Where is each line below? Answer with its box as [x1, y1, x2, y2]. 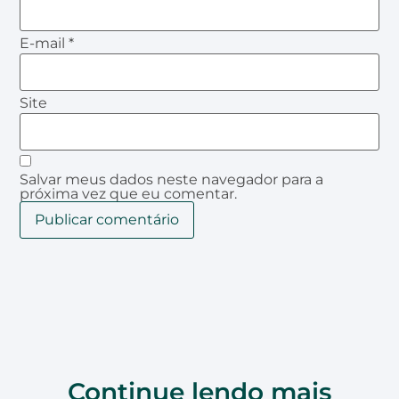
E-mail [20, 34, 69, 52]
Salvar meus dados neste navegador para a [20, 171, 324, 189]
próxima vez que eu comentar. [20, 185, 238, 203]
